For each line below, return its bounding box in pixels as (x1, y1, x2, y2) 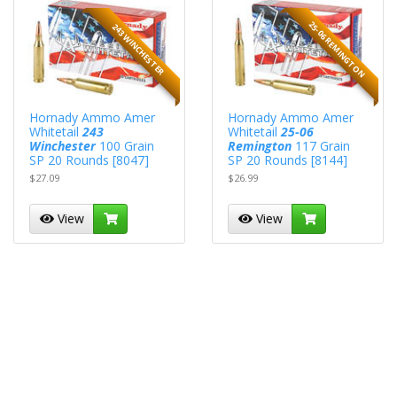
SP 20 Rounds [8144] (228, 152, 348, 169)
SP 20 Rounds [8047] (29, 152, 150, 169)
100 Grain (96, 137, 155, 155)
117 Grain (292, 137, 351, 155)
